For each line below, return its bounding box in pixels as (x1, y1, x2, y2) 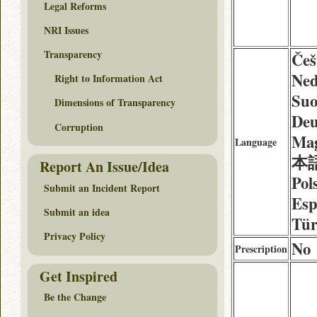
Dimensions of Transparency (54, 95, 175, 110)
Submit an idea (44, 204, 110, 220)
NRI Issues (44, 22, 88, 38)
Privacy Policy (44, 229, 105, 244)
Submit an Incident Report (44, 180, 160, 195)
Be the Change (44, 289, 106, 305)
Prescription (235, 241, 287, 256)
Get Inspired (40, 265, 117, 287)
